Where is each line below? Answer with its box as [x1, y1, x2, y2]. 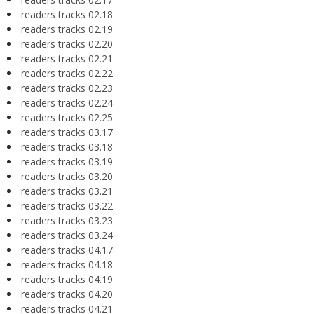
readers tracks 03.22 [21, 199, 113, 212]
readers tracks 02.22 [21, 67, 113, 80]
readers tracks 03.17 [21, 125, 113, 139]
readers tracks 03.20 [21, 170, 113, 183]
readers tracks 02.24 [21, 96, 113, 109]
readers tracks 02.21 [21, 52, 113, 65]
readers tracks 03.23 [21, 214, 113, 227]
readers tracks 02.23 [21, 81, 113, 95]
